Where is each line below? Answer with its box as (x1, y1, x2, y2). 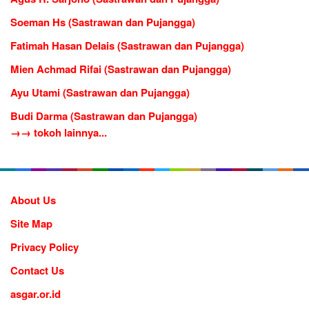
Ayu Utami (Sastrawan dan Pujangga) (10, 84, 190, 100)
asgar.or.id (10, 286, 61, 301)
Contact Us (10, 262, 64, 278)
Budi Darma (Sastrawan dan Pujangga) (10, 108, 197, 123)
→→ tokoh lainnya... (10, 124, 107, 140)
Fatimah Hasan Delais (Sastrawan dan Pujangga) (10, 37, 244, 53)
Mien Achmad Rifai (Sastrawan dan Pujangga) (10, 61, 231, 77)
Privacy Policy (10, 239, 79, 255)
